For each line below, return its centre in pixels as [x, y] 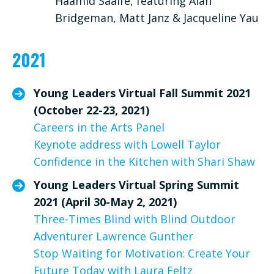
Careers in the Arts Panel [99, 127]
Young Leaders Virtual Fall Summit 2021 [142, 93]
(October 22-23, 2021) [91, 110]
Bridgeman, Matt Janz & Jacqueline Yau [157, 17]
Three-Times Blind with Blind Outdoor [135, 219]
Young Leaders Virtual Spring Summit [136, 184]
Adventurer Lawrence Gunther [113, 236]
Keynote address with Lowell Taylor [127, 144]
